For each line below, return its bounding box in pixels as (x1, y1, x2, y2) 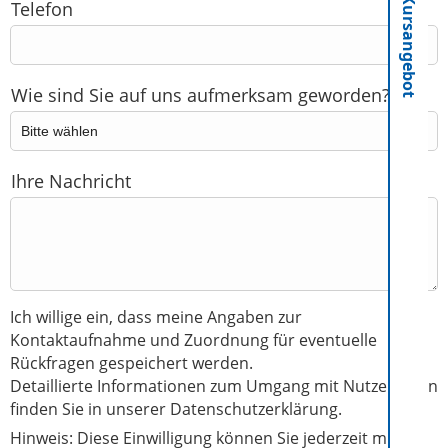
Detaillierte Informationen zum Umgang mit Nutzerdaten (10, 375, 438, 398)
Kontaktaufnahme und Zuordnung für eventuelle (10, 329, 377, 352)
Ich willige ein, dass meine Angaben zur (10, 306, 302, 329)
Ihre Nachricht (11, 169, 131, 194)
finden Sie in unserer (10, 398, 166, 421)
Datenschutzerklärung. (170, 398, 342, 421)
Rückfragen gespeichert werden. (10, 352, 253, 375)
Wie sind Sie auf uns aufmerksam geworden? (11, 83, 390, 108)
